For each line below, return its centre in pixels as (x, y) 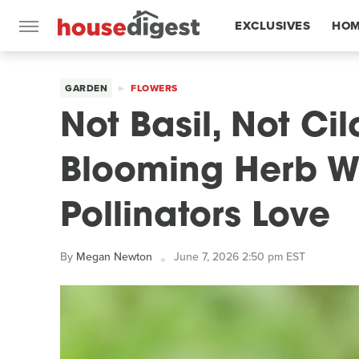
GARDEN (86, 88)
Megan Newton (114, 257)
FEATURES (266, 77)
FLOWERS (154, 88)
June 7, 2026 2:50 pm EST (240, 257)
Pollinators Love (195, 218)
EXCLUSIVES (272, 26)
